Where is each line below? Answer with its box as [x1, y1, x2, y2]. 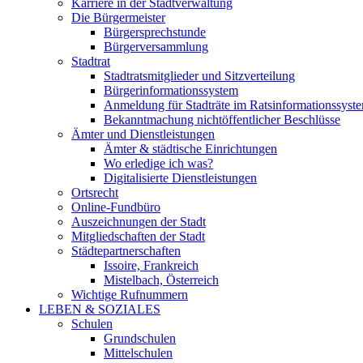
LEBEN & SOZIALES [39, 302, 160, 316]
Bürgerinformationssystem [104, 83, 238, 97]
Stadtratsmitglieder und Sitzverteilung [104, 69, 295, 83]
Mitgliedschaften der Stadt [71, 229, 205, 243]
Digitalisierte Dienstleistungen [104, 171, 257, 185]
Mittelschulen [104, 346, 173, 360]
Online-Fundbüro [71, 200, 160, 214]
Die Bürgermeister [71, 11, 165, 24]
